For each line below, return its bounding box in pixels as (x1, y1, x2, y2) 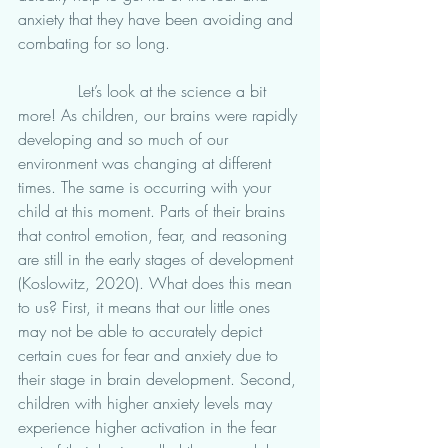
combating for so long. (18, 32, 175, 54)
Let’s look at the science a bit (18, 80, 78, 102)
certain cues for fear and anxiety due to (18, 344, 283, 366)
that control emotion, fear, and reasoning (18, 224, 292, 246)
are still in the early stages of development (18, 248, 298, 270)
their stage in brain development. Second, (18, 368, 301, 390)
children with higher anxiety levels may (18, 392, 277, 414)
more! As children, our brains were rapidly (18, 104, 302, 126)
